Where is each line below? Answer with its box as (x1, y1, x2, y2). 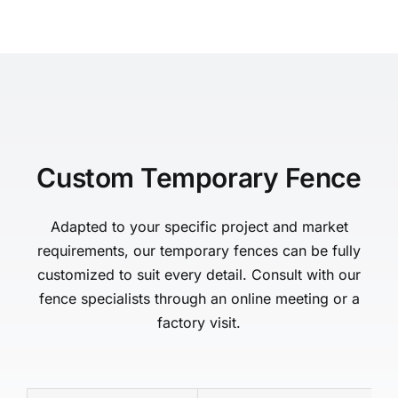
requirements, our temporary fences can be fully (37, 242, 361, 260)
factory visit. (157, 314, 241, 332)
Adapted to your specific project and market (50, 218, 348, 236)
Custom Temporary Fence (36, 162, 362, 195)
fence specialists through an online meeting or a (38, 290, 360, 308)
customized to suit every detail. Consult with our (37, 266, 361, 284)
